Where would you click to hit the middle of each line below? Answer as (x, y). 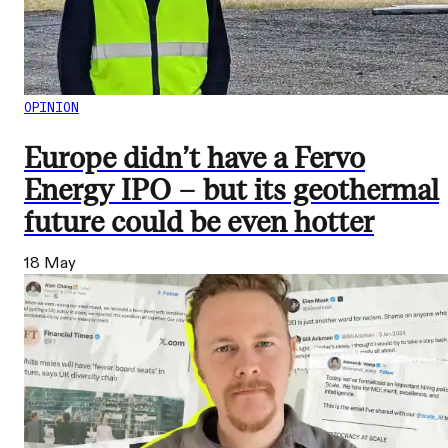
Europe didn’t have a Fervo (194, 158)
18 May (50, 263)
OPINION (51, 107)
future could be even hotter (199, 222)
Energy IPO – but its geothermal (231, 190)
